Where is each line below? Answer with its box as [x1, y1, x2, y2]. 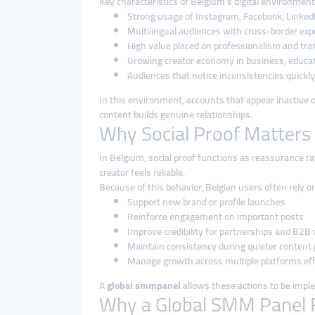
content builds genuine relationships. [99, 105, 252, 124]
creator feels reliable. [99, 163, 185, 181]
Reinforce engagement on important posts [127, 207, 304, 226]
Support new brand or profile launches [127, 193, 285, 211]
